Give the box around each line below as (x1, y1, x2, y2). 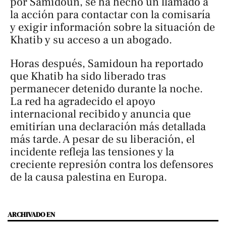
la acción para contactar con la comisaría (10, 7, 210, 22)
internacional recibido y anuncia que (10, 107, 191, 122)
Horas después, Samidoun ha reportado (10, 56, 203, 71)
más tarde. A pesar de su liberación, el (10, 132, 195, 147)
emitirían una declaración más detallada (10, 120, 206, 134)
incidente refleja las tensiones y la (10, 145, 174, 159)
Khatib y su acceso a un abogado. (10, 32, 172, 47)
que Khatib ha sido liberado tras (10, 69, 166, 84)
